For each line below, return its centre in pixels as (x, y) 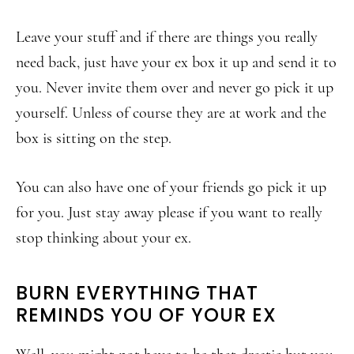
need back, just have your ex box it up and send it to (176, 62)
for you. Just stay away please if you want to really (169, 213)
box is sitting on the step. (94, 138)
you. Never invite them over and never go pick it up (175, 88)
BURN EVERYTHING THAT (137, 293)
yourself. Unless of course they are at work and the (171, 113)
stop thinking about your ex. (104, 238)
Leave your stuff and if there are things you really (167, 37)
